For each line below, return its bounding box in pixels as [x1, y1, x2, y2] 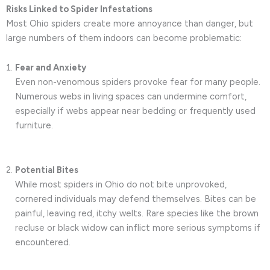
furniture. [15, 120, 53, 131]
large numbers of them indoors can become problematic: [6, 32, 242, 43]
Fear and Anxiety [15, 62, 86, 74]
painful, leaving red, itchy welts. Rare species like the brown [15, 207, 259, 219]
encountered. [15, 236, 71, 248]
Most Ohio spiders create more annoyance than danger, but [6, 17, 253, 29]
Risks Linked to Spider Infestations [6, 3, 152, 14]
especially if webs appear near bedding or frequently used [15, 105, 256, 117]
